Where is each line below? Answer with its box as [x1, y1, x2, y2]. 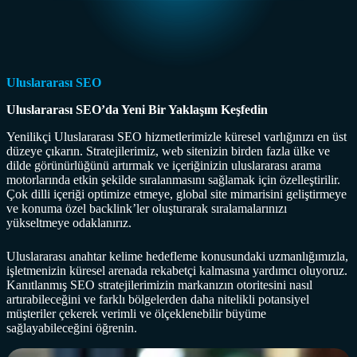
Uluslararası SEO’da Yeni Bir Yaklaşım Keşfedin [6, 102, 268, 116]
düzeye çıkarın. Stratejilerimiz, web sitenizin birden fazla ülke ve [6, 143, 330, 158]
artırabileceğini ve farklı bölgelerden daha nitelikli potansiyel [6, 292, 309, 306]
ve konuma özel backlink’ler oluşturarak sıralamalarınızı [6, 201, 287, 215]
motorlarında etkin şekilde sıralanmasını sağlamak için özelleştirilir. [6, 172, 340, 186]
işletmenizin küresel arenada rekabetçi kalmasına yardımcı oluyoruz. [6, 263, 347, 277]
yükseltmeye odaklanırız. [6, 215, 131, 229]
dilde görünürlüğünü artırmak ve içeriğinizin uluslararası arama [6, 158, 321, 172]
